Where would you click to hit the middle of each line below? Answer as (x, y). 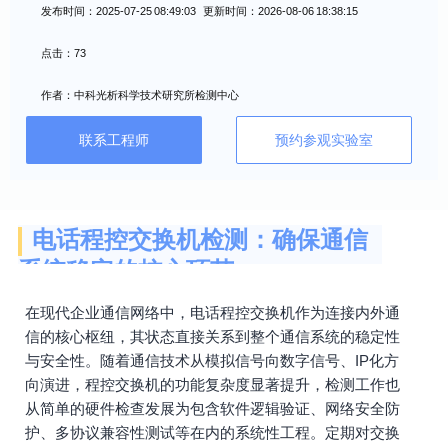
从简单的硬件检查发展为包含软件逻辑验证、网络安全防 (212, 408)
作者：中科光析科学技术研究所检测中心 (140, 95)
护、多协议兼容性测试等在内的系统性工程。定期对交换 (212, 432)
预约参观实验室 (324, 140)
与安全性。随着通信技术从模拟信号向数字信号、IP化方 (212, 360)
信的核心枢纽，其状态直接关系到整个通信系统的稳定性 (212, 336)
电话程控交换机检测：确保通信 (200, 239)
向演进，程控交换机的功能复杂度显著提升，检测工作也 (212, 384)
